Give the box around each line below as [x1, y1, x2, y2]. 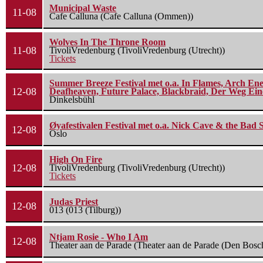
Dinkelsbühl [49, 95, 95, 105]
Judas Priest [49, 197, 98, 207]
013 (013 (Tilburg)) [49, 205, 121, 215]
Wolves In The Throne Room [49, 37, 166, 48]
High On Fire [49, 154, 102, 165]
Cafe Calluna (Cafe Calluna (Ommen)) [49, 11, 193, 22]
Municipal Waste [49, 3, 116, 14]
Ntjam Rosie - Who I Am [49, 232, 148, 242]
